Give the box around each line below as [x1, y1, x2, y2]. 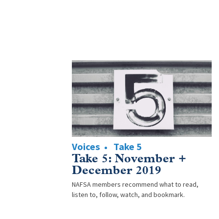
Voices [72, 140, 100, 154]
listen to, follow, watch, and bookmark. [72, 190, 185, 200]
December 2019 [72, 165, 161, 177]
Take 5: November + [72, 153, 186, 166]
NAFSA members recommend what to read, [72, 180, 198, 190]
